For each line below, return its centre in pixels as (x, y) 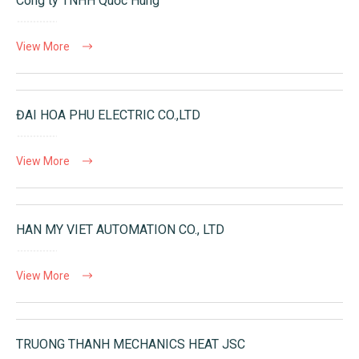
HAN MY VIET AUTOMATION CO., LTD (120, 230)
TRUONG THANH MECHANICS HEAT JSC (131, 345)
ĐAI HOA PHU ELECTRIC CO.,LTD (108, 115)
